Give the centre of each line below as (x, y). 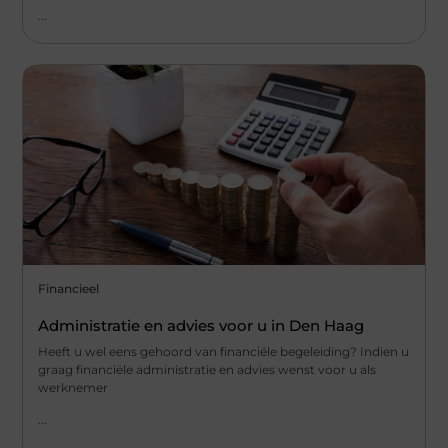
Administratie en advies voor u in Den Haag (201, 325)
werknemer (73, 387)
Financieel (69, 288)
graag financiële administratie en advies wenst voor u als (207, 369)
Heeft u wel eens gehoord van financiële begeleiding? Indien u (224, 351)
